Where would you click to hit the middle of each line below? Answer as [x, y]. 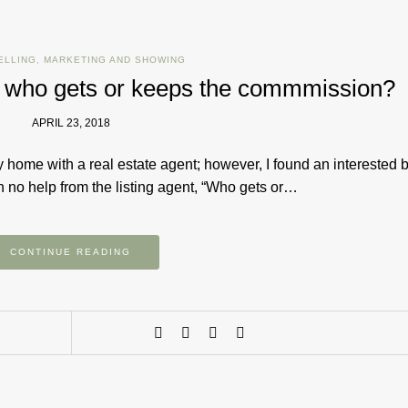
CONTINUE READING [71, 252]
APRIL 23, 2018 [71, 123]
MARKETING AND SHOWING [115, 60]
